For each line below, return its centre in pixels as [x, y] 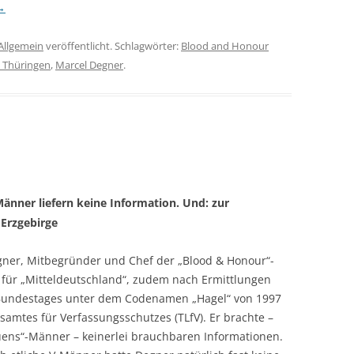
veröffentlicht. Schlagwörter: [112, 46]
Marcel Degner [89, 65]
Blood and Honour [225, 46]
